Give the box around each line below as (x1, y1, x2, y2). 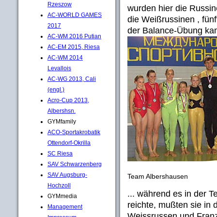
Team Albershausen (127, 172, 188, 180)
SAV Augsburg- (47, 171, 87, 178)
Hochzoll (47, 182, 71, 189)
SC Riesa (47, 150, 73, 157)
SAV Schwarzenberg (47, 160, 102, 168)
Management (47, 203, 82, 210)
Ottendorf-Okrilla (47, 139, 91, 146)
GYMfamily (47, 118, 76, 125)
